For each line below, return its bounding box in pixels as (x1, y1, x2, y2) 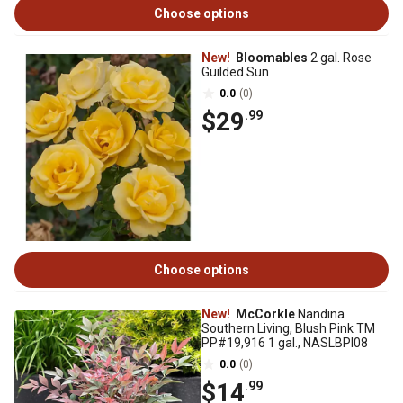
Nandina (295, 307, 345, 322)
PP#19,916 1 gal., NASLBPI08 (201, 336, 368, 351)
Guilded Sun (201, 65, 269, 80)
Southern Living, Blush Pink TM (201, 321, 375, 336)
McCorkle (233, 307, 295, 322)
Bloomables (233, 50, 308, 66)
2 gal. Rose (308, 50, 372, 66)
